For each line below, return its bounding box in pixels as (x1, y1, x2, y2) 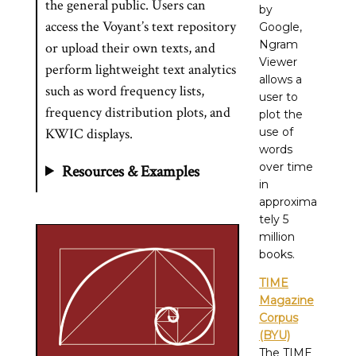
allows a (258, 72, 302, 87)
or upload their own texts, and (45, 38, 215, 57)
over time (258, 160, 313, 174)
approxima (258, 195, 317, 209)
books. (258, 247, 295, 261)
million (258, 230, 295, 244)
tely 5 (258, 212, 288, 226)
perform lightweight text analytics (45, 60, 236, 79)
